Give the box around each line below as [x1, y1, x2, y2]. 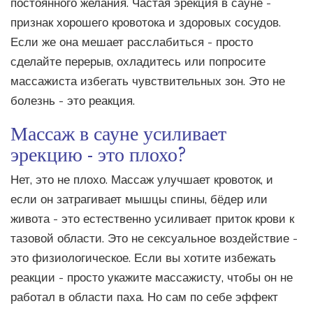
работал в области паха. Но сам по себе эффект [10, 289, 278, 306]
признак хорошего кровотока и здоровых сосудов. [10, 15, 281, 31]
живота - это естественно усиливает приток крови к [10, 211, 294, 228]
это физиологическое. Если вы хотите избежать [10, 250, 276, 267]
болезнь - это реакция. [10, 93, 135, 110]
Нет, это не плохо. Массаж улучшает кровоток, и [10, 172, 273, 189]
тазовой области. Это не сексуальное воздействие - [10, 231, 298, 247]
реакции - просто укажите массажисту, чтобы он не [10, 270, 293, 286]
